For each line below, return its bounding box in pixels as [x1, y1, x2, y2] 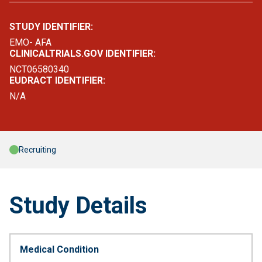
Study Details [9, 192, 147, 219]
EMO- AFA [9, 37, 51, 48]
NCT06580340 [9, 64, 69, 75]
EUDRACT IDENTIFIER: [9, 75, 105, 86]
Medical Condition [20, 244, 99, 255]
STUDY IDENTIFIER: [9, 21, 93, 32]
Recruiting [19, 145, 56, 154]
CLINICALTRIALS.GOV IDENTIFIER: [9, 48, 156, 59]
